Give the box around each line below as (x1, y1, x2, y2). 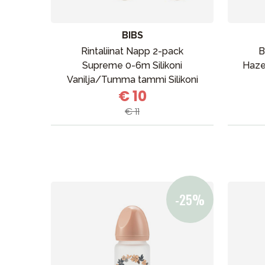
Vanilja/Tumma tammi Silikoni (66, 74, 198, 85)
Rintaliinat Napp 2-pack (81, 46, 183, 57)
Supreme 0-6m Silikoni (82, 60, 182, 71)
